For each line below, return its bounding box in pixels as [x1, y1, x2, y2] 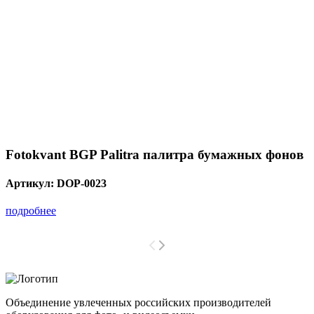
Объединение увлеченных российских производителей [6, 296, 271, 309]
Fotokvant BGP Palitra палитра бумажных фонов [6, 146, 303, 162]
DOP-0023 [57, 177, 107, 189]
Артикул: [6, 177, 57, 189]
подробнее [6, 205, 56, 217]
